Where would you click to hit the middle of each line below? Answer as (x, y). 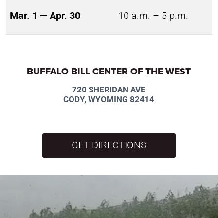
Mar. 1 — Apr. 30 (45, 16)
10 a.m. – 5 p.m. (153, 16)
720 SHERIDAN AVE (109, 89)
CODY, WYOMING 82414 (109, 99)
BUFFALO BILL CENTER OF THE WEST (109, 71)
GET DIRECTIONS (109, 145)
